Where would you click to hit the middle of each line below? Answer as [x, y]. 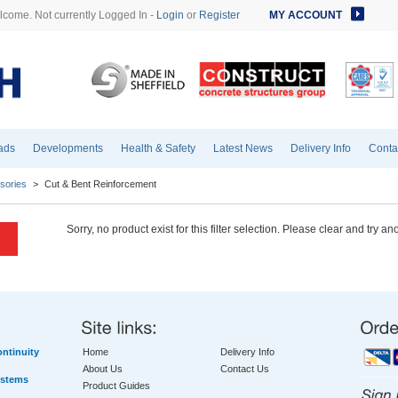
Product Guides [116, 386]
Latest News [243, 148]
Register [219, 15]
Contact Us [244, 369]
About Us [103, 369]
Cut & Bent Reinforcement [100, 184]
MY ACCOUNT [306, 15]
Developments [68, 148]
